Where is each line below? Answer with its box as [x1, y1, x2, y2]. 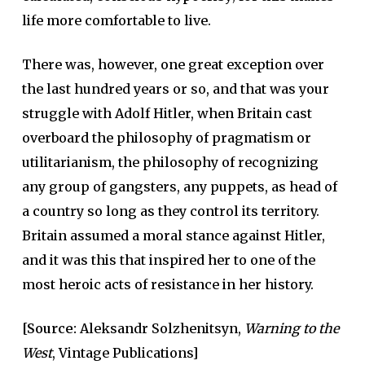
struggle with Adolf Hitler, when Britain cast [21, 104, 312, 121]
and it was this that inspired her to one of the [21, 251, 315, 268]
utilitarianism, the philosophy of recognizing [21, 153, 319, 170]
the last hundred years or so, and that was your [21, 80, 329, 97]
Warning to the [244, 319, 339, 336]
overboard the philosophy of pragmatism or [21, 129, 311, 146]
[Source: [21, 319, 80, 336]
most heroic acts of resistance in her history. [21, 275, 314, 292]
